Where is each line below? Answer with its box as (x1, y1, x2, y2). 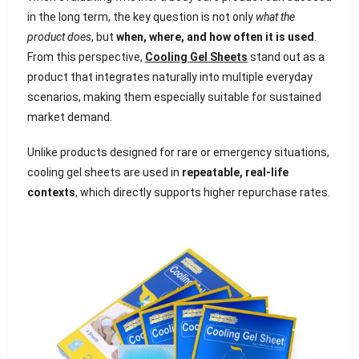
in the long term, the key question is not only (26, 10, 256, 23)
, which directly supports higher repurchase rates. (75, 185, 330, 199)
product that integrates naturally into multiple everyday (26, 70, 313, 83)
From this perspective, (26, 50, 145, 63)
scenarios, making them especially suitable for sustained (26, 90, 321, 103)
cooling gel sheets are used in (26, 165, 182, 179)
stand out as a (247, 50, 325, 63)
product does (26, 30, 91, 43)
